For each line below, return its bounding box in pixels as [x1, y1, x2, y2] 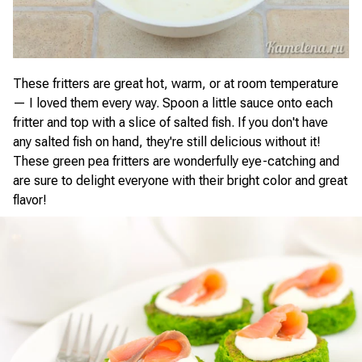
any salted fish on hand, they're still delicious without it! [13, 134, 321, 149]
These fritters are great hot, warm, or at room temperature [13, 76, 339, 91]
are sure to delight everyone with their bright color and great [13, 173, 347, 188]
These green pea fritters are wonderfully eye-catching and [13, 154, 339, 169]
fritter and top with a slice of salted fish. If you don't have [13, 115, 328, 130]
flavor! [13, 192, 47, 208]
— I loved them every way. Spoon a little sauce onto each [13, 95, 333, 111]
